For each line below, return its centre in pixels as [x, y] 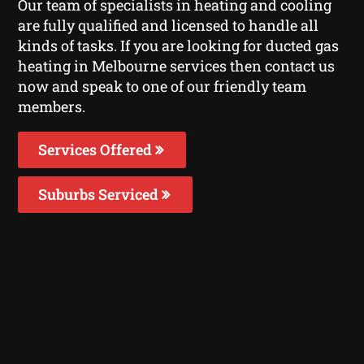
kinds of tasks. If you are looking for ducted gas [179, 45]
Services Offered [97, 149]
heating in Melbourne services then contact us [177, 65]
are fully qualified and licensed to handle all [169, 25]
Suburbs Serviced [100, 194]
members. [52, 106]
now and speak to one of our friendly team [162, 86]
